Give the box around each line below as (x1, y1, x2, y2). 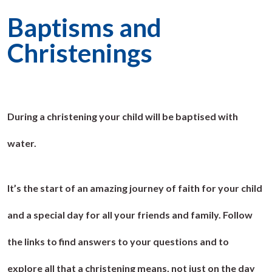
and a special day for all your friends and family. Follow (7, 208, 253, 220)
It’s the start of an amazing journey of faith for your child (7, 182, 262, 194)
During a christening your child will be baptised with (7, 110, 238, 122)
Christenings (7, 37, 152, 68)
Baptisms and (7, 12, 161, 42)
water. (7, 137, 36, 149)
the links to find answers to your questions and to (7, 235, 229, 247)
